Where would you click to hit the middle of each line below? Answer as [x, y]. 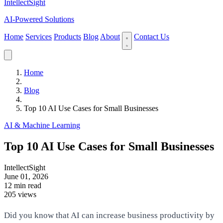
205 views [20, 194]
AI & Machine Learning [42, 125]
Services [39, 37]
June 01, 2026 [26, 176]
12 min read [23, 185]
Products [67, 37]
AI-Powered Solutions [39, 19]
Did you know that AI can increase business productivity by [109, 215]
